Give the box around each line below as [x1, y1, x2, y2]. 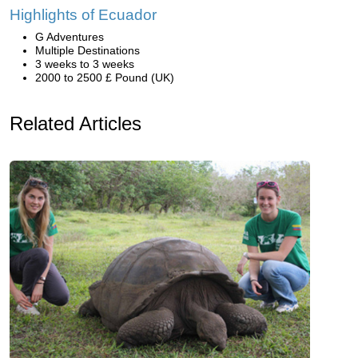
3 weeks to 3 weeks [35, 58, 134, 71]
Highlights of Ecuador [10, 6, 157, 24]
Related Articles [10, 113, 141, 135]
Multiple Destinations [35, 44, 140, 58]
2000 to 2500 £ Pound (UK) [35, 71, 174, 85]
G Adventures [35, 30, 104, 44]
